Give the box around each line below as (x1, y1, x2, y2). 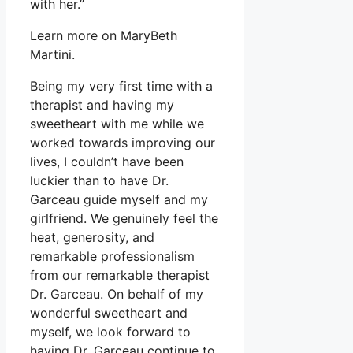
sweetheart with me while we (30, 116, 204, 132)
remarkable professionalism (30, 248, 195, 265)
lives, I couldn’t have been (30, 154, 184, 170)
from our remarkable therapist (30, 267, 210, 284)
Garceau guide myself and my (30, 191, 208, 208)
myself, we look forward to (30, 324, 191, 340)
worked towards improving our (30, 135, 215, 151)
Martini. (30, 46, 75, 63)
